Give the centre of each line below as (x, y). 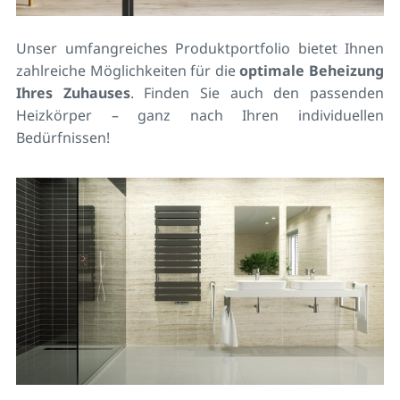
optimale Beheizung (312, 70)
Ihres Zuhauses (73, 92)
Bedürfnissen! (63, 137)
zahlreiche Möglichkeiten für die (128, 70)
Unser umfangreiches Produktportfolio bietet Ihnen (200, 48)
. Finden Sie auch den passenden (257, 92)
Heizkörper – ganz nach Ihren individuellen (200, 115)
